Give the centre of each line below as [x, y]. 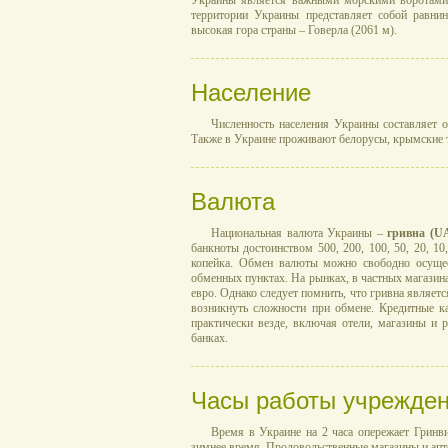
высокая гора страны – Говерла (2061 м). [294, 30]
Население [251, 92]
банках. [209, 338]
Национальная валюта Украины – [299, 233]
